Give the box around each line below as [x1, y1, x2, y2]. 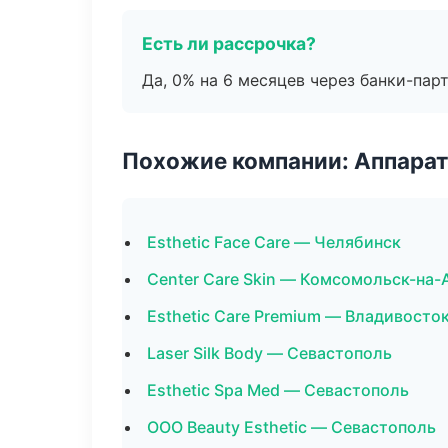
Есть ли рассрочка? [142, 33, 316, 54]
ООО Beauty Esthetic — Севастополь [147, 417, 436, 437]
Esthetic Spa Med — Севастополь [147, 380, 409, 400]
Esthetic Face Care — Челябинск [147, 232, 401, 252]
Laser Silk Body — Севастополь [147, 343, 392, 363]
